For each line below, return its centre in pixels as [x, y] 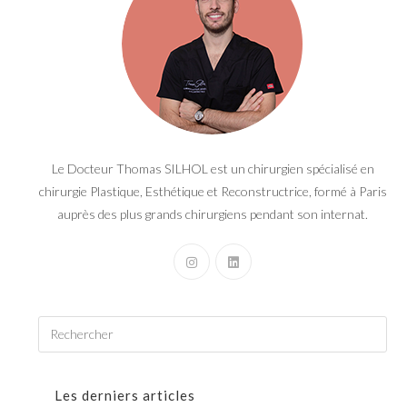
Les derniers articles [125, 395]
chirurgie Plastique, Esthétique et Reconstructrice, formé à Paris [213, 191]
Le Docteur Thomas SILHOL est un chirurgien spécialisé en [213, 168]
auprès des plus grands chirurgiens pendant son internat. [213, 213]
